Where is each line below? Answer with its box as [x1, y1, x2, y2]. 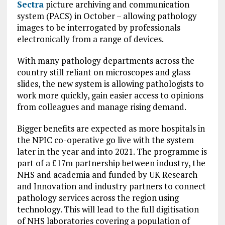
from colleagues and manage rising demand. [17, 101, 186, 113]
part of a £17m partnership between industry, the [17, 157, 205, 169]
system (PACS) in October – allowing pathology [17, 10, 197, 22]
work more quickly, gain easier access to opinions [17, 89, 203, 101]
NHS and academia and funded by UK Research [17, 169, 197, 180]
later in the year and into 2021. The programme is [17, 146, 207, 157]
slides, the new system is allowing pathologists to [17, 78, 204, 89]
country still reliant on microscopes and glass [17, 66, 190, 78]
